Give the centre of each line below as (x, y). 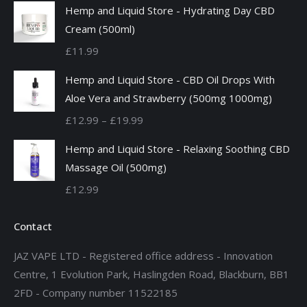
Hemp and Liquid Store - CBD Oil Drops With (170, 79)
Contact (33, 226)
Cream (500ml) (100, 28)
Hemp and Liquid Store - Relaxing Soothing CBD (177, 148)
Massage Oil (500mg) (116, 167)
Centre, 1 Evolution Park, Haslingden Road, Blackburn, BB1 (151, 274)
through (161, 174)
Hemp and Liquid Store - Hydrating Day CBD (170, 10)
